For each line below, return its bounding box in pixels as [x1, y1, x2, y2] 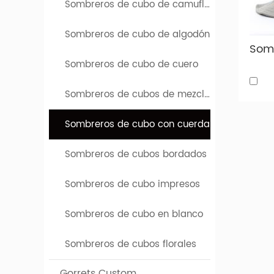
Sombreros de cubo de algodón [65, 27, 210, 43]
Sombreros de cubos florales [65, 237, 197, 253]
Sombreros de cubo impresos [65, 177, 201, 193]
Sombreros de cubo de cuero [65, 57, 199, 73]
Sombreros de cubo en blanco [65, 207, 204, 223]
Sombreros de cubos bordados [65, 147, 207, 163]
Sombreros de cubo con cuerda [65, 117, 210, 133]
